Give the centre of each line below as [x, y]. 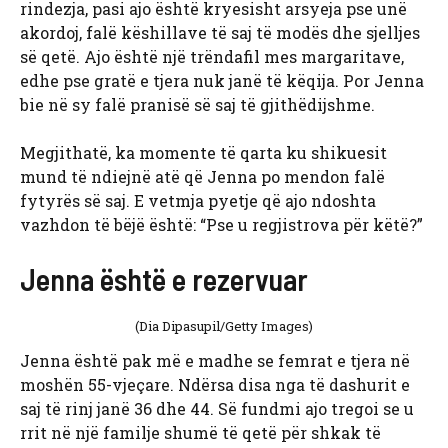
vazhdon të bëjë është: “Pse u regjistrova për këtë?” [221, 225]
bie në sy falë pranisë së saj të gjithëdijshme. [197, 105]
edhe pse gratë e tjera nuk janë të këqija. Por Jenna [222, 81]
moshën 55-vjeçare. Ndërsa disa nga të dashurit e [215, 385]
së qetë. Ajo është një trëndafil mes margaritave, [212, 57]
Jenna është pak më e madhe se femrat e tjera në [215, 361]
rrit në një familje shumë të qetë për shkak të [200, 433]
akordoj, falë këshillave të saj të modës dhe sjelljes [220, 33]
